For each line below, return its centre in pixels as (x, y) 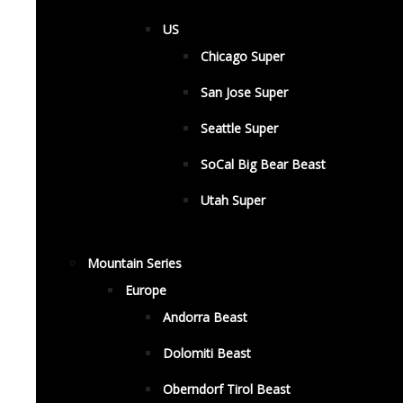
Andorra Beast (205, 317)
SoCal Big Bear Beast (263, 164)
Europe (146, 290)
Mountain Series (134, 263)
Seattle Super (239, 128)
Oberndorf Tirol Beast (227, 389)
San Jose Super (244, 92)
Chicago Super (242, 56)
